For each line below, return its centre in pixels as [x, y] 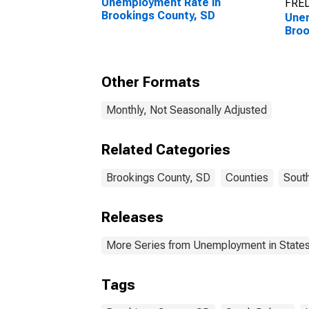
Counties [247, 178]
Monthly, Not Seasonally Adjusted [187, 110]
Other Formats [151, 82]
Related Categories [166, 150]
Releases [132, 217]
